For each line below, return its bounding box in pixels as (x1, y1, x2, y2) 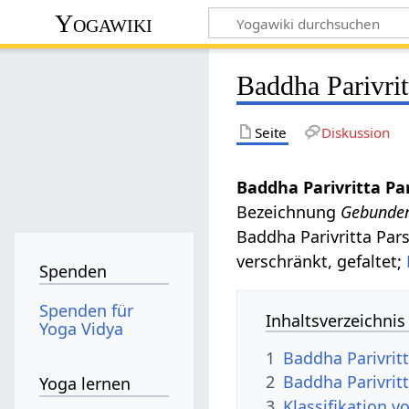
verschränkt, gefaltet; (236, 249, 407, 272)
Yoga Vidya (39, 317, 124, 340)
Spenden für (39, 299, 134, 321)
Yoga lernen (39, 372, 131, 395)
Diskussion (320, 122, 390, 142)
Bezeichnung (236, 200, 341, 223)
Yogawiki (55, 8, 153, 37)
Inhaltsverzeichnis (266, 309, 406, 331)
